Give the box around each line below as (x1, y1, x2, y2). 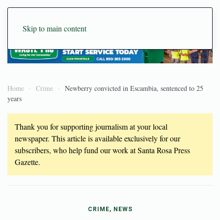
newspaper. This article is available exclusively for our (15, 133, 180, 143)
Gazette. (15, 156, 40, 167)
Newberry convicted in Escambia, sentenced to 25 (65, 83, 203, 93)
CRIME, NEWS (87, 205, 133, 213)
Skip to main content (23, 23, 86, 33)
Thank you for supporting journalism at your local (15, 121, 167, 132)
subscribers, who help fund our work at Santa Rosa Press (15, 144, 190, 155)
